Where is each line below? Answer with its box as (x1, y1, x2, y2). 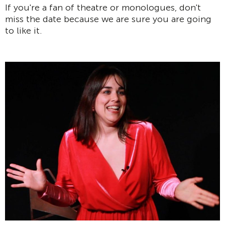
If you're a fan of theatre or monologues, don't (5, 2, 201, 13)
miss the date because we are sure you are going (5, 13, 211, 25)
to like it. (5, 25, 42, 36)
